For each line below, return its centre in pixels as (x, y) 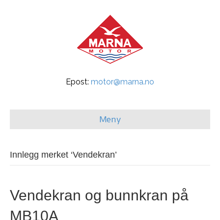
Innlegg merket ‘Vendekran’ (63, 155)
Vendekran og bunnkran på (99, 195)
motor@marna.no (123, 82)
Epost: (78, 82)
